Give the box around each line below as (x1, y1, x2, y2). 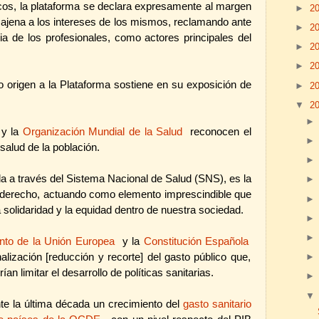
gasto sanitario (183, 298, 252, 310)
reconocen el (190, 125, 252, 137)
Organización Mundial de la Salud (22, 125, 183, 137)
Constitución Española (143, 235, 249, 247)
